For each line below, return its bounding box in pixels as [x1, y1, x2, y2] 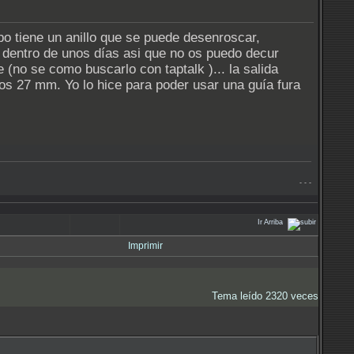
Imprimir [127, 240, 163, 251]
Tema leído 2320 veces [212, 291, 318, 302]
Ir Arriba [253, 218, 288, 226]
